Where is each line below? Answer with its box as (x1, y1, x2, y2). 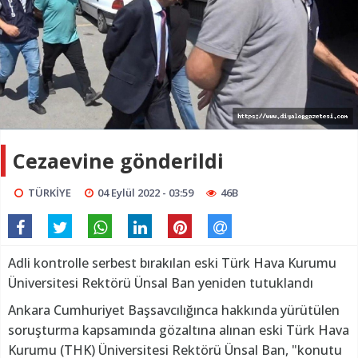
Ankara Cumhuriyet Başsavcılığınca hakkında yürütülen (8, 300, 340, 319)
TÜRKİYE (27, 185, 71, 200)
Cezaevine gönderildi (13, 146, 224, 174)
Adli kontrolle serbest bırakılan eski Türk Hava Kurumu (8, 253, 336, 272)
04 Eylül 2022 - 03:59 (97, 185, 194, 200)
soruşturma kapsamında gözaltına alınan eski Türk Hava (8, 320, 349, 339)
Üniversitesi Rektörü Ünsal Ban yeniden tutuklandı (8, 273, 313, 292)
